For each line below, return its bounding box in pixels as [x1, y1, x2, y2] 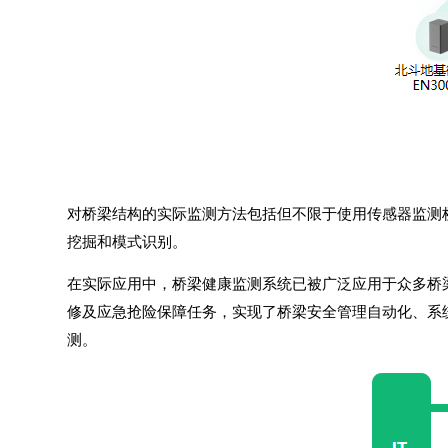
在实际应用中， [67, 276, 173, 292]
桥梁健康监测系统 [172, 276, 293, 292]
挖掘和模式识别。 [67, 234, 188, 250]
